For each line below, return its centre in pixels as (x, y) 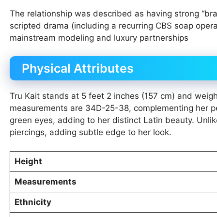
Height (28, 161)
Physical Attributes (78, 69)
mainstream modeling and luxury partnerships (99, 38)
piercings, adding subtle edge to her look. (91, 132)
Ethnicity (33, 202)
